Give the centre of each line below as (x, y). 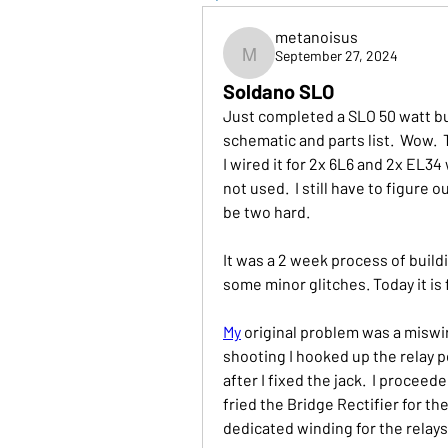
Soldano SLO (278, 91)
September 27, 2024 (336, 55)
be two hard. (266, 211)
